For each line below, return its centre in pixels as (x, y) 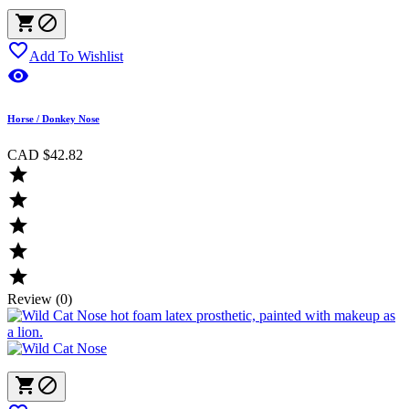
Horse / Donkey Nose (53, 118)
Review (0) (40, 299)
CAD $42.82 (45, 154)
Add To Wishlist (76, 56)
